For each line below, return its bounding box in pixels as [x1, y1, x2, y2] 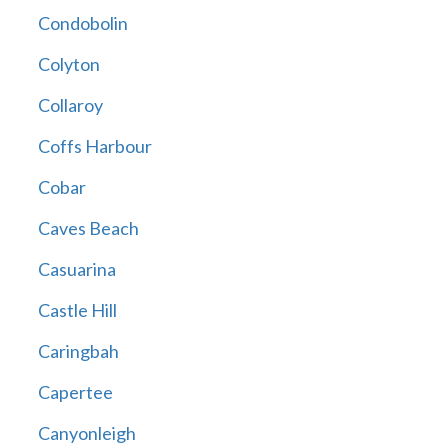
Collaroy [37, 94, 103, 117]
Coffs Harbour [37, 135, 152, 158]
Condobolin [37, 12, 128, 35]
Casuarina [37, 258, 116, 281]
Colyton [37, 53, 100, 76]
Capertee [37, 381, 113, 404]
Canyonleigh [37, 422, 136, 445]
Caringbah [37, 340, 119, 363]
